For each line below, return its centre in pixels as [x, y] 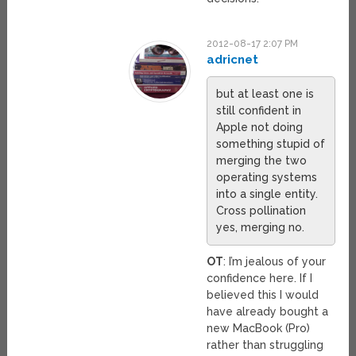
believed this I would [263, 294]
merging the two [262, 160]
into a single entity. [267, 193]
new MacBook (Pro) [259, 328]
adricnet [233, 59]
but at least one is [265, 93]
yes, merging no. [261, 227]
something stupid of [271, 143]
